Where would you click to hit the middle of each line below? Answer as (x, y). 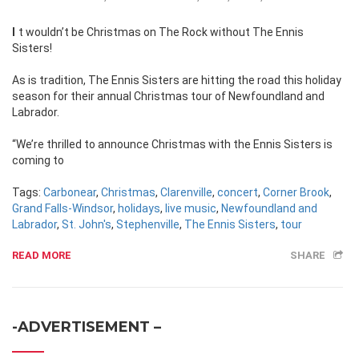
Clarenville (186, 193)
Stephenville (148, 225)
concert (238, 193)
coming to (38, 161)
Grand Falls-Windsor (63, 209)
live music (191, 209)
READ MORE (42, 256)
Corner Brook (296, 193)
